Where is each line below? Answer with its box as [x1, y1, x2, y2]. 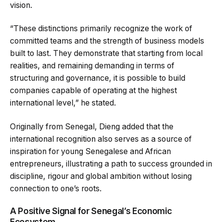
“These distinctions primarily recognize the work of [10, 24, 192, 34]
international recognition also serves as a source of [10, 134, 192, 144]
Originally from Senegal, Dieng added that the [10, 121, 173, 131]
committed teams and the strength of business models [10, 36, 204, 46]
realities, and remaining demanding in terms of [10, 61, 174, 71]
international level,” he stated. [10, 98, 116, 108]
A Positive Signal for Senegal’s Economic [10, 206, 172, 217]
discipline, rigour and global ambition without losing [10, 171, 192, 181]
